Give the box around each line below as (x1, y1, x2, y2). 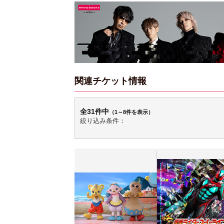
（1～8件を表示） (109, 108, 154, 115)
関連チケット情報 (74, 75, 147, 86)
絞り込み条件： (80, 116, 126, 124)
